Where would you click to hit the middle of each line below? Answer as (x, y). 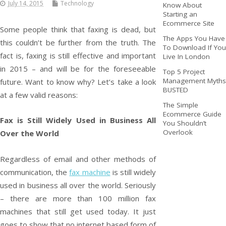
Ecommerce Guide (192, 114)
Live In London (186, 56)
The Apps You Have (194, 38)
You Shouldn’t (184, 123)
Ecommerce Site (188, 23)
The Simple (180, 105)
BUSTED (175, 90)
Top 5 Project (184, 71)
